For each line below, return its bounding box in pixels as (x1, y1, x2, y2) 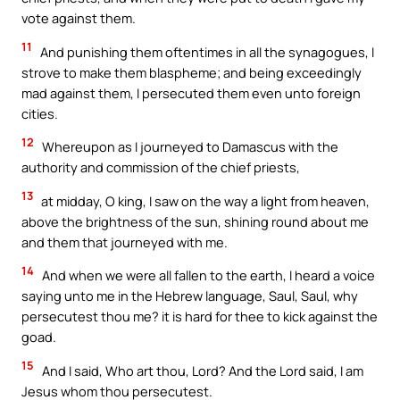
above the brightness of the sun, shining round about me (21, 212, 369, 230)
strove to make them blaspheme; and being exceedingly (21, 62, 362, 81)
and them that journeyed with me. (21, 232, 228, 251)
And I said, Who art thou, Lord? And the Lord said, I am (39, 361, 363, 379)
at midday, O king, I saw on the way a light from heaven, (38, 191, 370, 210)
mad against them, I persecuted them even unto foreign (21, 83, 361, 102)
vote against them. (21, 8, 136, 27)
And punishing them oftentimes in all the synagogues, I (37, 42, 374, 61)
